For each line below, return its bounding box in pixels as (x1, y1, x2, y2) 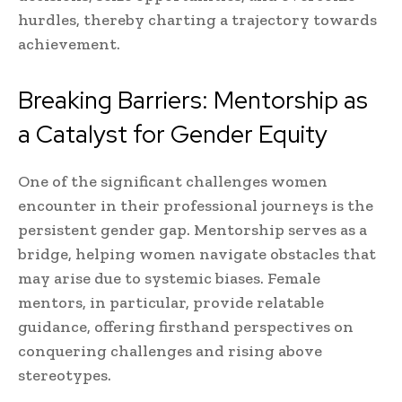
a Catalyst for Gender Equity (18, 118, 328, 151)
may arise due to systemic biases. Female (18, 268, 320, 289)
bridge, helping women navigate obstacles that (18, 244, 376, 265)
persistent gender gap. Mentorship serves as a (18, 220, 367, 240)
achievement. (18, 34, 120, 55)
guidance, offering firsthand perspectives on (18, 317, 354, 337)
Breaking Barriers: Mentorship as (18, 84, 368, 117)
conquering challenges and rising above (18, 341, 322, 362)
